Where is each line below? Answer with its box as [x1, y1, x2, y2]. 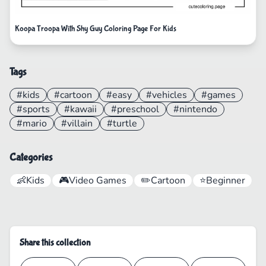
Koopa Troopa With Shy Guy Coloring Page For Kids [15, 23, 176, 33]
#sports [17, 102, 50, 116]
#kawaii [64, 102, 97, 116]
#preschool [111, 102, 159, 116]
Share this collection [20, 236, 90, 248]
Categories [9, 151, 52, 164]
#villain [61, 116, 93, 130]
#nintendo [173, 102, 217, 116]
